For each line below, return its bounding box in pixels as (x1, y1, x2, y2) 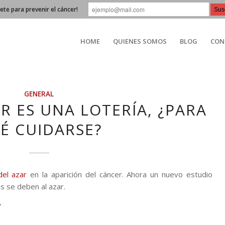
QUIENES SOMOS (113, 37, 167, 46)
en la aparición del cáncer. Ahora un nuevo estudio (27, 169, 212, 179)
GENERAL (24, 89, 54, 98)
